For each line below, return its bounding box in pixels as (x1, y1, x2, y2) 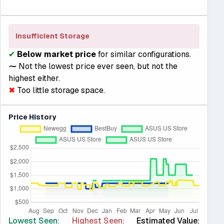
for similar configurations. (96, 49, 191, 60)
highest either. (8, 73, 60, 84)
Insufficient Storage (15, 31, 90, 41)
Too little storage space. (15, 85, 105, 96)
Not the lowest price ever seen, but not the (16, 61, 177, 72)
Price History (8, 112, 56, 122)
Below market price (17, 49, 96, 60)
